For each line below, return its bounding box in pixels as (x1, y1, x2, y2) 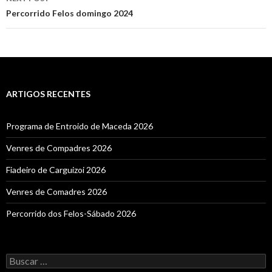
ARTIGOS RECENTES (6, 89, 90, 100)
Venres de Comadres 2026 (6, 186, 107, 197)
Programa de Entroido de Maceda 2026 (6, 121, 153, 132)
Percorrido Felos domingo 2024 (6, 8, 133, 19)
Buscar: (5, 253, 34, 264)
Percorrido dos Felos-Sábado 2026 (6, 208, 136, 219)
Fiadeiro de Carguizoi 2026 (6, 165, 106, 175)
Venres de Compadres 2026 (6, 143, 112, 154)
